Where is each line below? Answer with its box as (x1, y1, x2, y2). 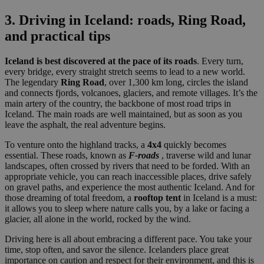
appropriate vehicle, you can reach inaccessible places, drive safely (5, 171, 252, 182)
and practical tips (5, 28, 110, 44)
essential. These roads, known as (5, 150, 128, 161)
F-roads (128, 150, 159, 161)
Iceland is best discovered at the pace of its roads (5, 56, 197, 67)
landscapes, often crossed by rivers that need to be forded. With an (5, 161, 250, 171)
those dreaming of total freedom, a (5, 193, 134, 203)
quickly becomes (161, 140, 226, 150)
